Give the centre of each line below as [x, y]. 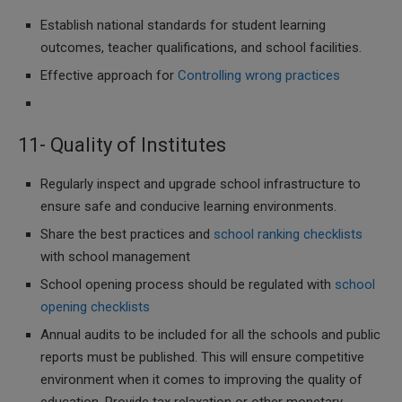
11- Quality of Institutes [122, 145]
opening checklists [95, 307]
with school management [115, 257]
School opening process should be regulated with [188, 284]
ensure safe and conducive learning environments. [188, 206]
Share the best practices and [127, 234]
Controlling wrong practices [259, 75]
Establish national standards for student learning [183, 25]
